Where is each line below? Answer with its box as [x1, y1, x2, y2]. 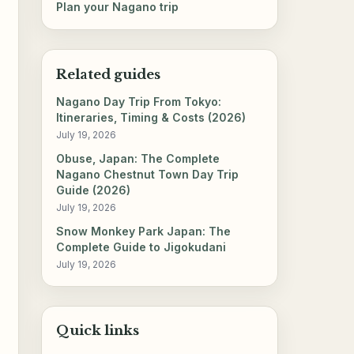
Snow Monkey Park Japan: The [56, 224, 232, 239]
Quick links [56, 322, 140, 340]
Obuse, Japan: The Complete [56, 152, 220, 166]
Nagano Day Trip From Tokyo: [56, 95, 222, 109]
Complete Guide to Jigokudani [56, 240, 227, 254]
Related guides [56, 66, 161, 83]
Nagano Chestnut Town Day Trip [56, 168, 239, 182]
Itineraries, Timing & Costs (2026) [56, 111, 247, 125]
